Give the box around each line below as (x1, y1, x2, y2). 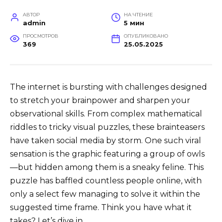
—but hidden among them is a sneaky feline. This (10, 162, 204, 172)
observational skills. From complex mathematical (10, 109, 202, 118)
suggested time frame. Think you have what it (10, 202, 192, 212)
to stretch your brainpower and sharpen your (10, 95, 190, 105)
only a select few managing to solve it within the (10, 189, 200, 199)
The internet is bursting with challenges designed (10, 82, 207, 92)
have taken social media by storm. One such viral (10, 135, 201, 145)
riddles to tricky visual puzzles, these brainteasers (10, 122, 205, 132)
